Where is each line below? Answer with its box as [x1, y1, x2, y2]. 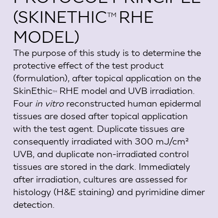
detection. [13, 199, 54, 210]
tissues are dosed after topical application [13, 110, 188, 122]
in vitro [32, 97, 64, 109]
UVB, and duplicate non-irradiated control [13, 148, 189, 160]
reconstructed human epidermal [63, 97, 201, 109]
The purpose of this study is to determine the [13, 47, 201, 58]
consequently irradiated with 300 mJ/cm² [13, 135, 189, 147]
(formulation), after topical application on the [13, 72, 201, 84]
